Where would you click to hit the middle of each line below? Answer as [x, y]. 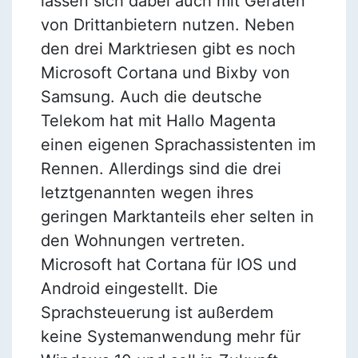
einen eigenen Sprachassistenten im [178, 144]
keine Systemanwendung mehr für [170, 336]
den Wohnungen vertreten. [143, 240]
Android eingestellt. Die [129, 288]
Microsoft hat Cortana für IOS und [168, 264]
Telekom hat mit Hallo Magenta [158, 120]
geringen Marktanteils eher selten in [177, 216]
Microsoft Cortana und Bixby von [165, 72]
